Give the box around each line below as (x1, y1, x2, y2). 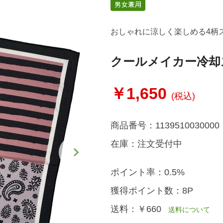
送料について (161, 206, 210, 214)
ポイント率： (110, 167, 164, 177)
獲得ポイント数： (110, 186, 182, 196)
